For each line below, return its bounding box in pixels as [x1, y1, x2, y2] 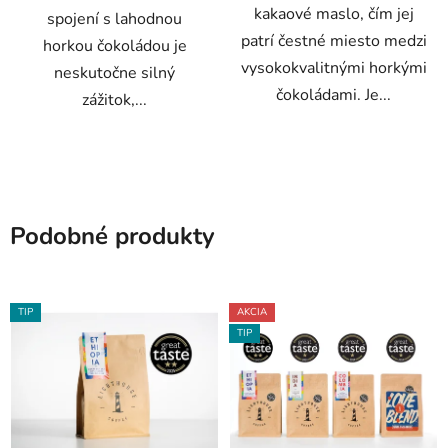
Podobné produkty [10, 219, 215, 252]
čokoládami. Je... [276, 83, 391, 106]
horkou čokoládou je [42, 34, 187, 57]
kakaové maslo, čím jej [253, 2, 414, 25]
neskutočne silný [54, 61, 175, 84]
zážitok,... [82, 88, 147, 111]
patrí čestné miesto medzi [240, 29, 427, 52]
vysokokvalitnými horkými [240, 56, 427, 79]
